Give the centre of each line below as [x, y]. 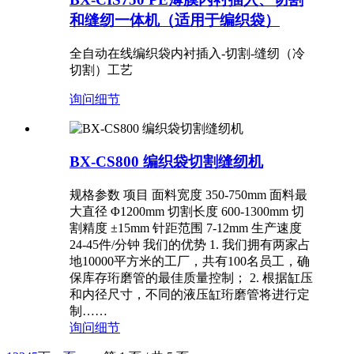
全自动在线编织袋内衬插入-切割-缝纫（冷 [187, 53]
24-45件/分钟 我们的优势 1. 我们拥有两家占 [190, 245]
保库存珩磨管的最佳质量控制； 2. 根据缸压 [191, 278]
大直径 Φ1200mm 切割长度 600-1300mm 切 [187, 212]
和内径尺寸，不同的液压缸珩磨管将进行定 [190, 295]
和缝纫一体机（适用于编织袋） [175, 20]
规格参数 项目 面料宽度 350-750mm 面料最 [188, 195]
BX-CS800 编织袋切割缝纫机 [166, 162]
